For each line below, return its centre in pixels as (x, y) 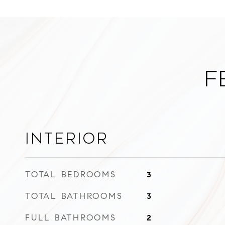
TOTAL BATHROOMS (74, 196)
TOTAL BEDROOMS (71, 175)
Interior (67, 139)
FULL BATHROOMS (71, 218)
